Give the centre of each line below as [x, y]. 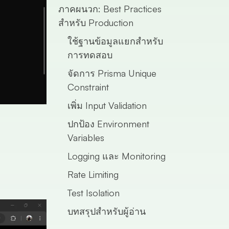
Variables [86, 138]
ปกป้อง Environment [108, 124]
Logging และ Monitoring [116, 156]
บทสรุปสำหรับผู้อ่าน [106, 211]
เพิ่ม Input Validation [107, 105]
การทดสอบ [90, 55]
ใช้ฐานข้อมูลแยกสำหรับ [115, 41]
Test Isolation [93, 193]
